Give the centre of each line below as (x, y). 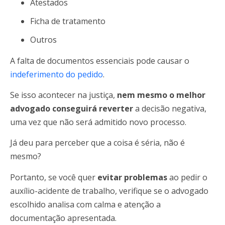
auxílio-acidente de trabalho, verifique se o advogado (109, 191)
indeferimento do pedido (57, 74)
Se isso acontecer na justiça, (64, 95)
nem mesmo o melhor (161, 95)
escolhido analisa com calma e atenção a (85, 204)
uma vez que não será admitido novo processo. (98, 122)
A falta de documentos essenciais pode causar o (100, 61)
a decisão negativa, (171, 108)
